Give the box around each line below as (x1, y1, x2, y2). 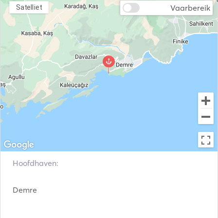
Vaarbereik (170, 3, 210, 13)
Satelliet (16, 3, 42, 11)
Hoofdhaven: (13, 158, 58, 168)
